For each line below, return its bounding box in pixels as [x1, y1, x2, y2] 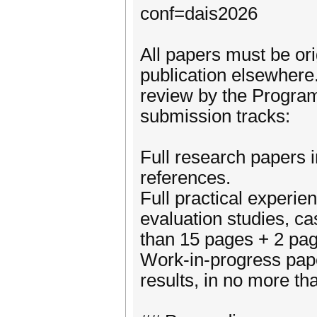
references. [140, 168, 231, 188]
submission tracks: [140, 106, 290, 126]
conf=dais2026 [140, 4, 258, 23]
